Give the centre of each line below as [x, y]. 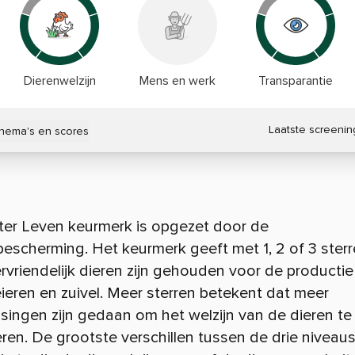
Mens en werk [177, 81]
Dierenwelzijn [59, 81]
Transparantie [295, 81]
